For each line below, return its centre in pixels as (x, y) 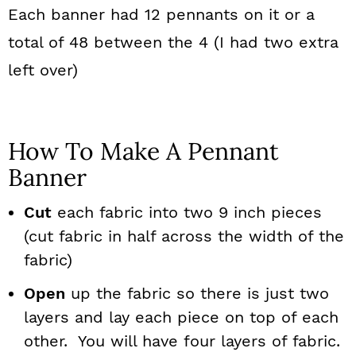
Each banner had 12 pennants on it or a (161, 14)
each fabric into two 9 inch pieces (187, 212)
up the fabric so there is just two (197, 293)
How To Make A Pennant (143, 151)
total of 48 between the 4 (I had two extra (173, 42)
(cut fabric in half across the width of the (184, 236)
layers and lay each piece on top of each (181, 317)
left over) (43, 70)
